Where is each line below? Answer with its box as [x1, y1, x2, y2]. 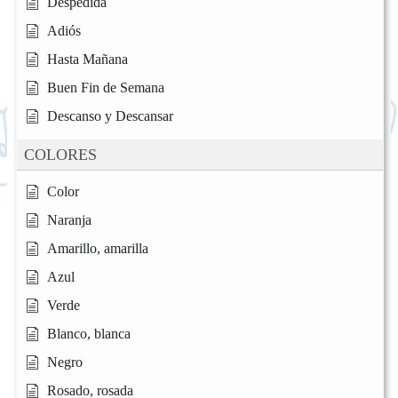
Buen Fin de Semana [47, 80, 164, 96]
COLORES [24, 146, 97, 164]
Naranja [47, 212, 92, 228]
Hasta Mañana [47, 52, 128, 68]
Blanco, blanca [47, 326, 131, 342]
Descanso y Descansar [47, 108, 173, 124]
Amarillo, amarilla [47, 241, 148, 257]
